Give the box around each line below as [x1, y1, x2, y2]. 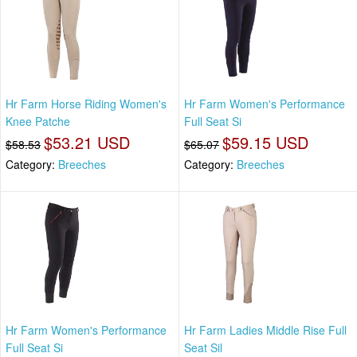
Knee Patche [6, 112, 70, 129]
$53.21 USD [44, 130, 130, 154]
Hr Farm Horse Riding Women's [6, 95, 167, 112]
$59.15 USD [222, 130, 308, 154]
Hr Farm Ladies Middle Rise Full [184, 322, 347, 339]
